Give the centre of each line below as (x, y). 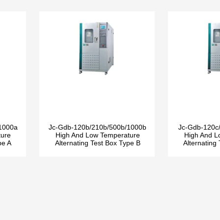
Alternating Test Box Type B (97, 143)
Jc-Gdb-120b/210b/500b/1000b (98, 127)
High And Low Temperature (97, 135)
